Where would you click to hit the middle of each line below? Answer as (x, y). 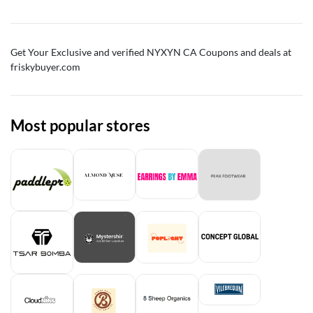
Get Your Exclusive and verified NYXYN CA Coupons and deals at (151, 52)
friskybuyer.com (45, 66)
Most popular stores (80, 125)
